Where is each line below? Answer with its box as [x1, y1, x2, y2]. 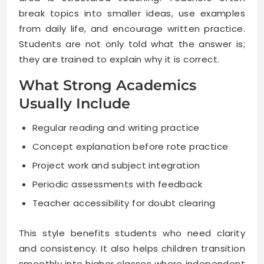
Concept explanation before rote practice [32, 140, 229, 153]
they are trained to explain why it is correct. [19, 52, 220, 65]
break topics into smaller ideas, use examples [19, 6, 245, 19]
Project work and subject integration [32, 159, 200, 171]
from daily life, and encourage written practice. [19, 22, 245, 35]
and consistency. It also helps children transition [19, 242, 245, 255]
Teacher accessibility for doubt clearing [32, 196, 216, 209]
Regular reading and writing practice [32, 121, 200, 134]
